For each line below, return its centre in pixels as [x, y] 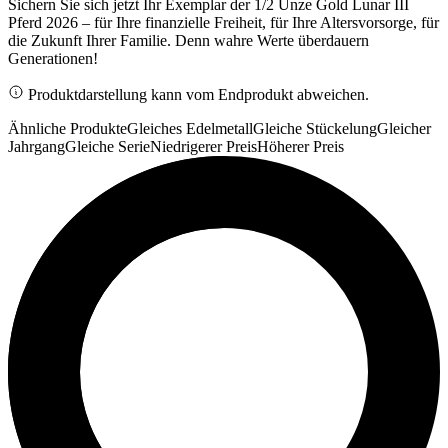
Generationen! [53, 58]
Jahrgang [36, 146]
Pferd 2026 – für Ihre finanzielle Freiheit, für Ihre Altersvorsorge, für [223, 22]
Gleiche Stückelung [315, 128]
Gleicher [404, 128]
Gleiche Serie [107, 146]
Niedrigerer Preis [203, 146]
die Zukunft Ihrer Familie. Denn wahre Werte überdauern [188, 40]
